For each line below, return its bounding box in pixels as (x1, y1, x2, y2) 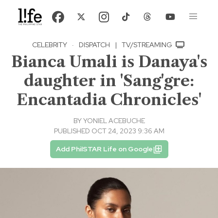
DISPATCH (79, 40, 110, 50)
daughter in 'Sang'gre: (24, 71, 194, 91)
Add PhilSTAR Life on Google (55, 145, 153, 154)
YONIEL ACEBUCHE (83, 116, 145, 126)
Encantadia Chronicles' (17, 90, 201, 109)
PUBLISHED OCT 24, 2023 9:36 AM (54, 127, 164, 136)
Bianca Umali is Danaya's (11, 52, 207, 72)
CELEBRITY (32, 40, 67, 50)
